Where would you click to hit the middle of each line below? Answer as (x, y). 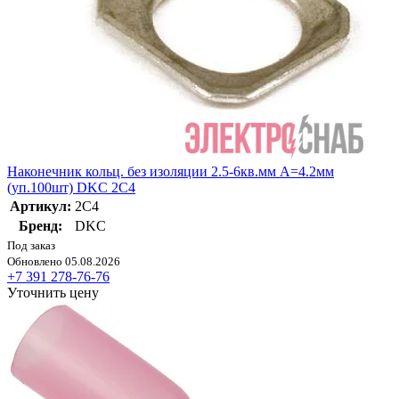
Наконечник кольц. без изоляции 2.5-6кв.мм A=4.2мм (171, 172)
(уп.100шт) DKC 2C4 (71, 188)
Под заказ (31, 246)
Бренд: (41, 226)
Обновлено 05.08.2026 (64, 262)
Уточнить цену (53, 293)
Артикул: (41, 207)
